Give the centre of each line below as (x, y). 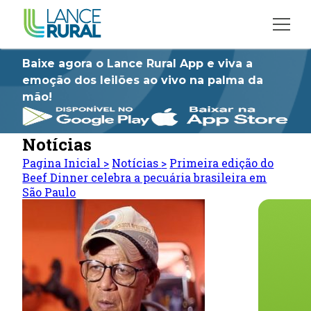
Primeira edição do (222, 163)
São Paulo (49, 192)
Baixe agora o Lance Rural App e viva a (138, 64)
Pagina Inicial (63, 163)
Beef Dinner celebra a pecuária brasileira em (145, 177)
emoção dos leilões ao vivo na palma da (143, 80)
